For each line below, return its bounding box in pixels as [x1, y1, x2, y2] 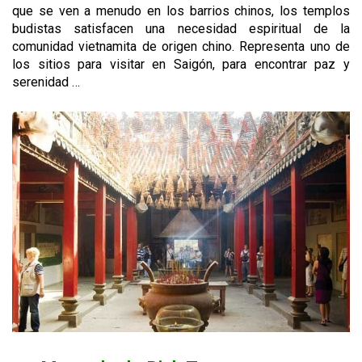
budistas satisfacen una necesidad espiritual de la [12, 21, 350, 37]
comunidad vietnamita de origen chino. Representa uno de [12, 39, 350, 55]
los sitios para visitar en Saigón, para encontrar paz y [12, 57, 350, 73]
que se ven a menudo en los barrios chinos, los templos [12, 3, 350, 19]
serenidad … [12, 74, 80, 90]
